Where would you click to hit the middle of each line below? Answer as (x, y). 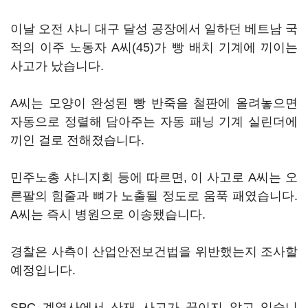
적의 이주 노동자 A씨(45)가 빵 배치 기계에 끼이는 (154, 47)
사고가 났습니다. (59, 66)
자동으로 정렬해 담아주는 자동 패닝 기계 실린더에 (154, 122)
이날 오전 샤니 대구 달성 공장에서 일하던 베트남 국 (154, 29)
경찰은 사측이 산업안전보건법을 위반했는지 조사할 (154, 252)
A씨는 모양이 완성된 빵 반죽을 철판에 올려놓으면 (154, 103)
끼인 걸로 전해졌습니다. (79, 140)
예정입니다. (45, 270)
